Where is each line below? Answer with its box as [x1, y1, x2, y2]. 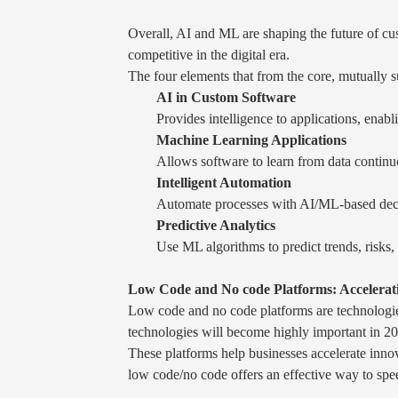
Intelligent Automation [156, 174, 291, 190]
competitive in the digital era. [128, 46, 290, 62]
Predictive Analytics [156, 217, 275, 233]
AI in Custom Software [156, 89, 296, 105]
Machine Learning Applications [156, 131, 346, 147]
